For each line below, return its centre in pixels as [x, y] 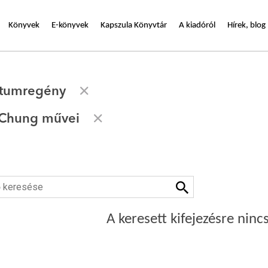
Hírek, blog [246, 25]
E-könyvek [70, 25]
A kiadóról [197, 25]
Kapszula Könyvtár [134, 25]
